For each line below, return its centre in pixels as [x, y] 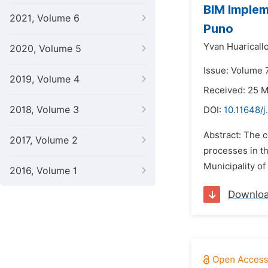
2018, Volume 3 [44, 110]
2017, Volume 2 [44, 140]
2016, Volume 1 [43, 171]
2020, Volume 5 [45, 49]
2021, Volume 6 [45, 18]
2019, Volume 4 [45, 79]
